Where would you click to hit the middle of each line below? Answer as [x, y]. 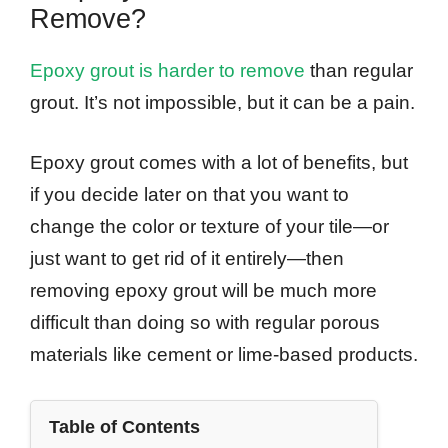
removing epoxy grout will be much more [203, 291]
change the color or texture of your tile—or [209, 227]
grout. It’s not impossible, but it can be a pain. [222, 102]
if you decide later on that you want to [189, 195]
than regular [359, 70]
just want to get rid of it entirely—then [187, 259]
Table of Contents [124, 426]
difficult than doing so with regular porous [205, 323]
